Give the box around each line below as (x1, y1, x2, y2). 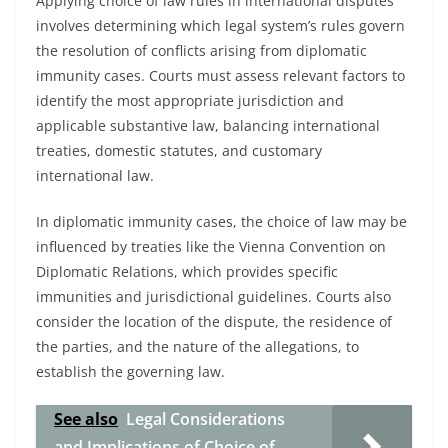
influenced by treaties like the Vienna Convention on (36, 237, 386, 256)
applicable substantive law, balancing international (36, 116, 380, 135)
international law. (36, 166, 154, 185)
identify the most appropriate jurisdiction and (36, 91, 344, 110)
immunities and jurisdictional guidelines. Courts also (36, 287, 391, 306)
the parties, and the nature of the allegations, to (36, 337, 359, 356)
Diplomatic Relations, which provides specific (36, 262, 338, 281)
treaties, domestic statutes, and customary (36, 141, 322, 160)
